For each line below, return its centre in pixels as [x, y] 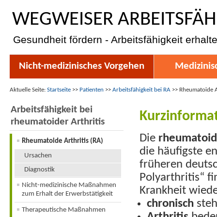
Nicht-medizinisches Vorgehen [82, 66]
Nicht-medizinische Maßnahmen [69, 185]
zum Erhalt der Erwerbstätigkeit [67, 194]
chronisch [170, 204]
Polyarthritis [170, 178]
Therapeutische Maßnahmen [64, 210]
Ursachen [38, 156]
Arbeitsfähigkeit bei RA [141, 90]
